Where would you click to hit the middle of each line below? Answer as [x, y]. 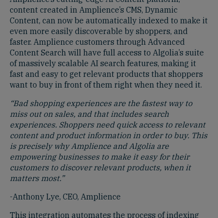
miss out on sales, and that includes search [89, 114]
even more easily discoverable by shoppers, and [99, 31]
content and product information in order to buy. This [109, 135]
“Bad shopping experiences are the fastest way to [101, 103]
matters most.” [37, 178]
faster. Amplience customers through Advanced [97, 42]
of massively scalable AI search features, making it [103, 63]
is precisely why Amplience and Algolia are [89, 146]
